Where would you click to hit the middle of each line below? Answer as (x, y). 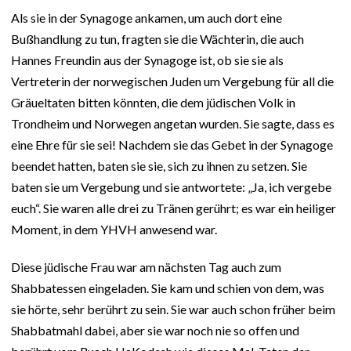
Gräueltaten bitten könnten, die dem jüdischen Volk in (153, 103)
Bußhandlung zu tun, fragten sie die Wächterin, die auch (157, 39)
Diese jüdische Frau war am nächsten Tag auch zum (146, 267)
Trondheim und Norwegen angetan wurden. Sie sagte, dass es (173, 124)
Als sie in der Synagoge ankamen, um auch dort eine (147, 18)
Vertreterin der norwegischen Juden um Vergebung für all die (172, 81)
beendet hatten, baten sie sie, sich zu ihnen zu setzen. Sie (159, 166)
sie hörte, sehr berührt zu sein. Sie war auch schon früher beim (173, 309)
